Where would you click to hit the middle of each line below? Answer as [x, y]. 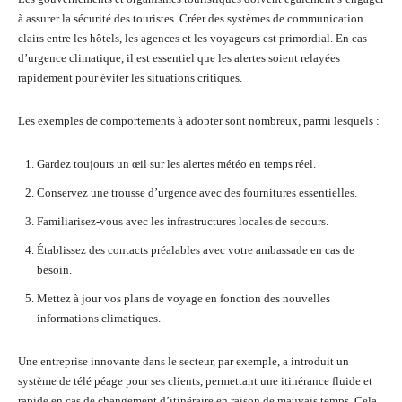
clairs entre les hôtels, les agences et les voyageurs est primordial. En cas [192, 38]
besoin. [54, 270]
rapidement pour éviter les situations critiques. [130, 78]
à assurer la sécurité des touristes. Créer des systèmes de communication [191, 18]
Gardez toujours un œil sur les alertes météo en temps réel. [176, 164]
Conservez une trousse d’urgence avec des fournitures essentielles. [197, 192]
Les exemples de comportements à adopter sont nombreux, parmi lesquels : [199, 121]
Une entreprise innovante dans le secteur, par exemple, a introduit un [184, 361]
